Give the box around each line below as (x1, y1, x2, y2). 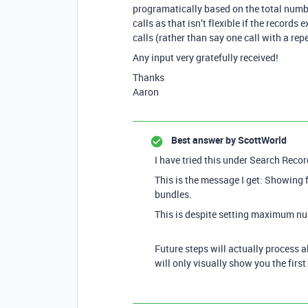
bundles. (155, 188, 192, 201)
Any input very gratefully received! (133, 51, 278, 64)
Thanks (133, 71, 164, 84)
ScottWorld (236, 133, 287, 146)
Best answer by (171, 133, 236, 146)
